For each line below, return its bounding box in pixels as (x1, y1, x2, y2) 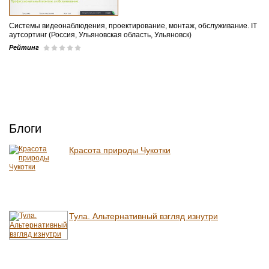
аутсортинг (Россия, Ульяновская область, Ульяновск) (9, 31, 192, 39)
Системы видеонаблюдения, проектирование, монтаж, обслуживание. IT (9, 22, 257, 30)
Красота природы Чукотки (69, 145, 171, 155)
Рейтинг (9, 44, 39, 51)
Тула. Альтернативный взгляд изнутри (69, 211, 218, 221)
